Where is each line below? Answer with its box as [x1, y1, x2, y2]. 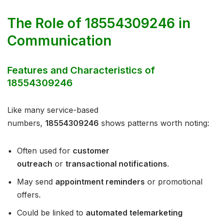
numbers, [7, 118, 45, 128]
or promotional [145, 177, 202, 187]
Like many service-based [7, 105, 98, 115]
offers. [17, 190, 41, 200]
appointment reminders [55, 177, 145, 187]
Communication [7, 32, 111, 49]
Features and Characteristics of [7, 64, 155, 77]
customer [73, 146, 109, 156]
